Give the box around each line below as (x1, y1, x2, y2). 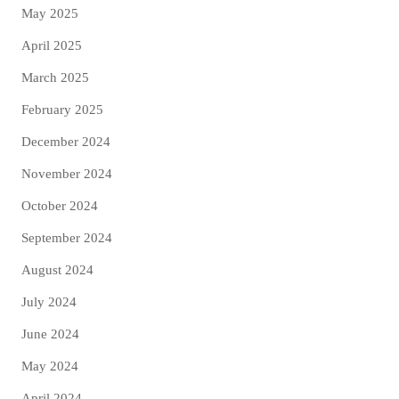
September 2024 (21, 230, 112, 245)
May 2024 (21, 358, 78, 373)
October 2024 (21, 198, 98, 213)
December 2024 (21, 134, 110, 149)
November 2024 (21, 166, 112, 181)
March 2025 (21, 69, 89, 85)
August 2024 (21, 262, 94, 277)
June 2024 (21, 326, 79, 341)
